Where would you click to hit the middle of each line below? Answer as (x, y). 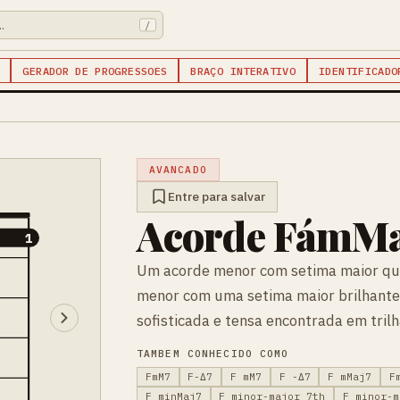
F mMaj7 (350, 376)
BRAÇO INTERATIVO (243, 71)
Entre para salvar (216, 197)
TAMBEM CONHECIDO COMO (213, 353)
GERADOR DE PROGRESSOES (95, 71)
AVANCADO (178, 169)
